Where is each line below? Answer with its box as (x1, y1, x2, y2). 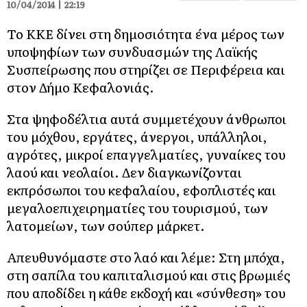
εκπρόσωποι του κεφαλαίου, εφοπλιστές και (7, 180, 276, 199)
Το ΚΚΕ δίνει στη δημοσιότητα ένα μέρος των (7, 24, 284, 43)
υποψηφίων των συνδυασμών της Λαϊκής (7, 42, 258, 61)
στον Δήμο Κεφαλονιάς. (7, 77, 154, 97)
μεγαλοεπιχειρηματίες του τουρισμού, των (7, 198, 268, 217)
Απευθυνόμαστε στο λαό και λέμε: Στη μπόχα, (7, 247, 285, 267)
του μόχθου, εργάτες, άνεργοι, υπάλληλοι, (7, 127, 267, 146)
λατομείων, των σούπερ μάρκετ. (7, 216, 205, 235)
